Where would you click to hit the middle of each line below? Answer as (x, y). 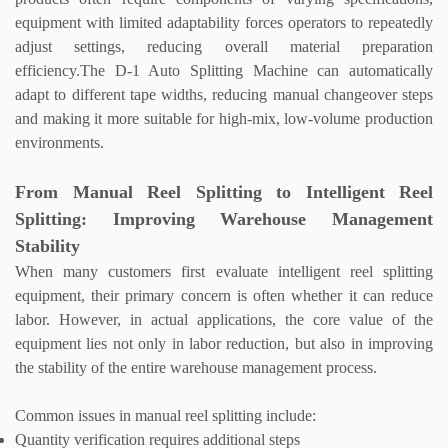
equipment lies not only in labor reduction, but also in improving (224, 344)
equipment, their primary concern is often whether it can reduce (224, 296)
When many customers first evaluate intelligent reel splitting (224, 272)
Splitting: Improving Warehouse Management (224, 219)
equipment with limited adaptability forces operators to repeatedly (224, 23)
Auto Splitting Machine (228, 71)
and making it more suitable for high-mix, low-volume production (224, 119)
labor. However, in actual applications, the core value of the (224, 320)
